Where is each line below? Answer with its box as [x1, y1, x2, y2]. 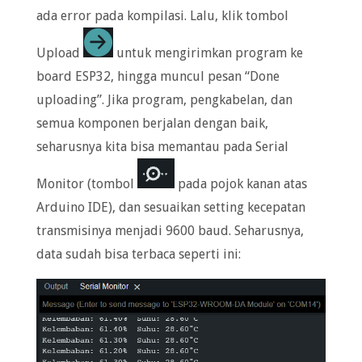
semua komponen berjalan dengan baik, [36, 116, 268, 132]
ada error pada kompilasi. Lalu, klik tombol [36, 8, 288, 24]
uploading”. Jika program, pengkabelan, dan [36, 92, 293, 108]
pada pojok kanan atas [174, 176, 307, 192]
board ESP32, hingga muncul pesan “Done [36, 69, 280, 85]
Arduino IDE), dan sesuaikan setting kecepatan [36, 200, 305, 216]
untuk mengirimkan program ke [112, 45, 303, 61]
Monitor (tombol [36, 176, 137, 192]
